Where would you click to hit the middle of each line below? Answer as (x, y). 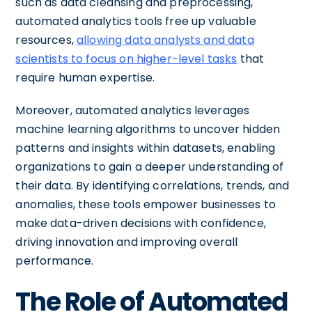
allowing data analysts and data (165, 40)
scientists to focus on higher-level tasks (126, 59)
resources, (46, 40)
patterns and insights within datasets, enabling (146, 148)
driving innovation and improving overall (127, 242)
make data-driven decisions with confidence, (141, 223)
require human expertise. (85, 78)
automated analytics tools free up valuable (136, 21)
